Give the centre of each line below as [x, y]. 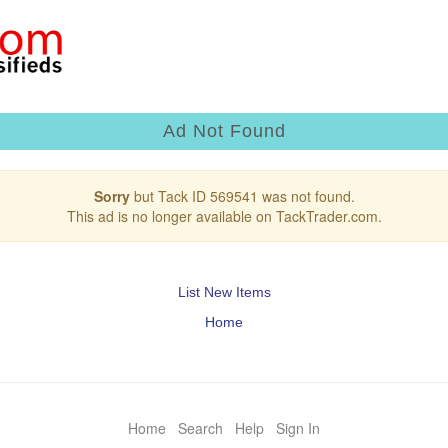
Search [200, 427]
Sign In [298, 427]
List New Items [224, 291]
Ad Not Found [224, 130]
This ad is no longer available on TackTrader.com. [224, 215]
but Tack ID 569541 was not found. [242, 195]
